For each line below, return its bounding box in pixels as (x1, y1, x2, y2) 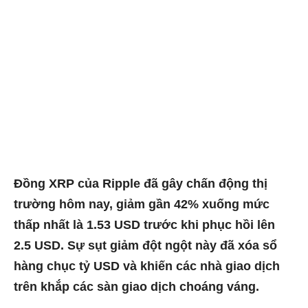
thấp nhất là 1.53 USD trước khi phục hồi (14, 217, 254, 232)
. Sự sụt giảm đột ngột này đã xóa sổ (60, 238, 277, 252)
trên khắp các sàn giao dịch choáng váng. (14, 279, 259, 294)
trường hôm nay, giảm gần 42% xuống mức (14, 197, 269, 211)
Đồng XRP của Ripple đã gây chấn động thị (14, 176, 267, 190)
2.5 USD (14, 238, 60, 252)
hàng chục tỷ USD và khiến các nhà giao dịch (14, 258, 280, 273)
